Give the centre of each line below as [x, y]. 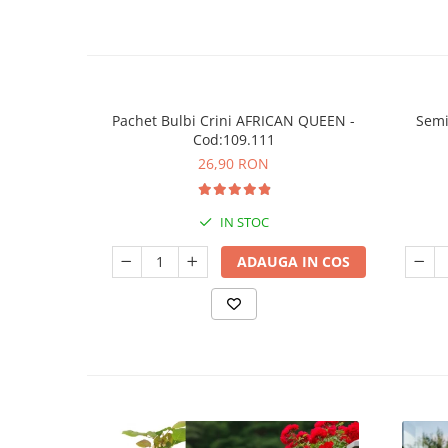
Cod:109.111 [233, 140]
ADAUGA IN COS [293, 262]
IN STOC [242, 222]
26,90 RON [233, 164]
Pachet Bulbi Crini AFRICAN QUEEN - [233, 121]
